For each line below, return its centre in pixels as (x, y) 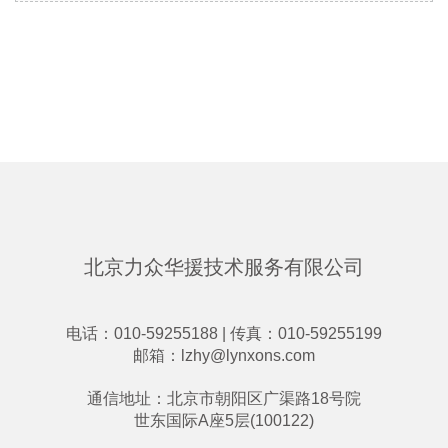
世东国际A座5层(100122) (224, 420)
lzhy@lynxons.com (248, 355)
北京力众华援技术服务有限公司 (224, 266)
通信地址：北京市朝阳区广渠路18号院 (224, 398)
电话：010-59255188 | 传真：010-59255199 (224, 333)
